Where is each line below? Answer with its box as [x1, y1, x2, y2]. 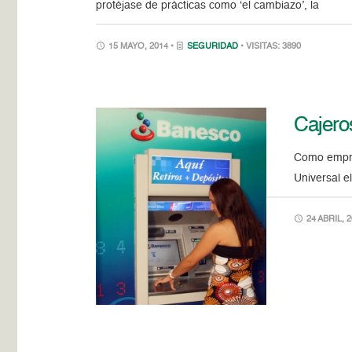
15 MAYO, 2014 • [106, 42, 177, 51]
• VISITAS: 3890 [240, 42, 302, 51]
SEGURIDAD [187, 42, 239, 51]
